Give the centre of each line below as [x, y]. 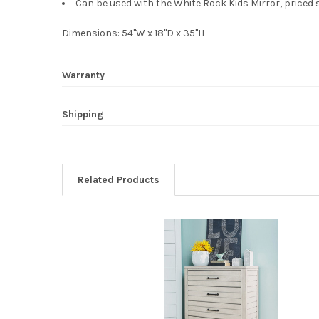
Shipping [83, 114]
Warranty [83, 75]
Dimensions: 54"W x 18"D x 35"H [133, 33]
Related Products [118, 179]
